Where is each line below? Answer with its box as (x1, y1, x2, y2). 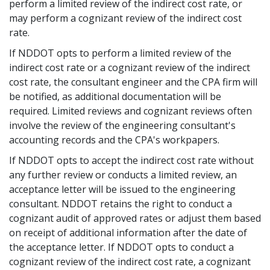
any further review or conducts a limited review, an (9, 168, 237, 181)
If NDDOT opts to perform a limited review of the (9, 46, 231, 60)
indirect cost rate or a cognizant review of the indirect (9, 60, 250, 74)
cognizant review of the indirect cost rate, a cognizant (9, 254, 251, 268)
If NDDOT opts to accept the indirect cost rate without (9, 153, 254, 167)
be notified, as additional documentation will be (9, 89, 221, 103)
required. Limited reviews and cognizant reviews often (9, 104, 252, 118)
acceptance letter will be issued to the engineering (9, 182, 236, 196)
